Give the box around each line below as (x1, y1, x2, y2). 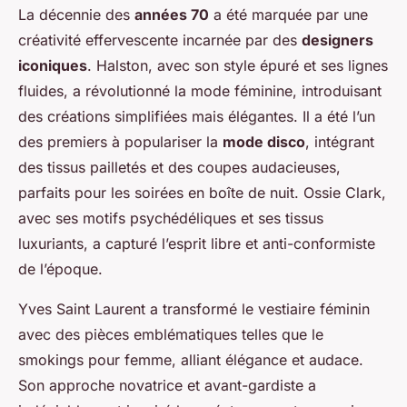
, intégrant (305, 133, 374, 152)
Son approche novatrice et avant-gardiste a (18, 376, 316, 395)
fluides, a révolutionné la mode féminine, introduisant (18, 82, 382, 101)
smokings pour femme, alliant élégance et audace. (18, 351, 363, 370)
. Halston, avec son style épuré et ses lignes (87, 56, 388, 75)
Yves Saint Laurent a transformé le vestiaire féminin (18, 300, 370, 319)
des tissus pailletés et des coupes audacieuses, (18, 158, 341, 177)
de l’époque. (18, 260, 103, 279)
